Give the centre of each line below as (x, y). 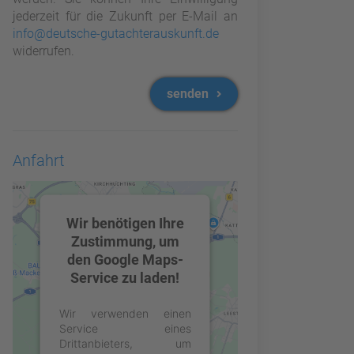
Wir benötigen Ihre (125, 223)
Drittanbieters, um (125, 343)
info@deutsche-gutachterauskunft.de (115, 34)
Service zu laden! (125, 277)
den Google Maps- (125, 259)
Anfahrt (38, 161)
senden (189, 94)
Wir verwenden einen (125, 313)
